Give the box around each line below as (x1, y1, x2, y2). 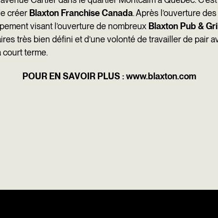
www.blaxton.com (126, 71, 196, 81)
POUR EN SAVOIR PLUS (22, 71, 120, 81)
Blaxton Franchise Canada (29, 7, 133, 18)
